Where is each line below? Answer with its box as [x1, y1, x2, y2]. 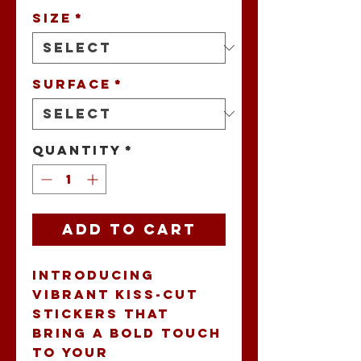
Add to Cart [61, 219, 197, 239]
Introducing [32, 266, 155, 283]
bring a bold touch [32, 324, 222, 341]
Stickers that [32, 305, 169, 322]
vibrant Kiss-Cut [32, 285, 198, 302]
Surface [32, 75, 111, 92]
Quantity [32, 141, 122, 158]
